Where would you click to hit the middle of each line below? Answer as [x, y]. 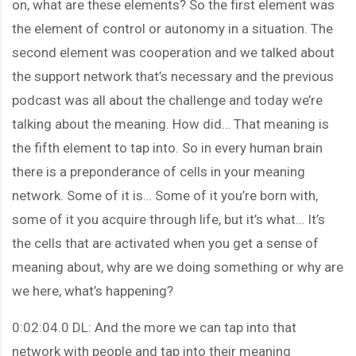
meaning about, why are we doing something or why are [178, 267]
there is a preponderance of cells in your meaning [159, 171]
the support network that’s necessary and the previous [173, 76]
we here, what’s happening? [93, 290]
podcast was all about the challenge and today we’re [167, 100]
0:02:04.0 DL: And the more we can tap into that [154, 327]
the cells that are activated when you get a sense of [165, 243]
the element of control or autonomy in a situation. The [172, 28]
